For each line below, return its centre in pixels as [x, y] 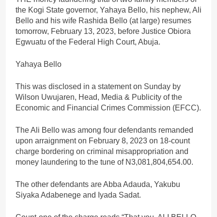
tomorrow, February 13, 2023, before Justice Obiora [103, 31]
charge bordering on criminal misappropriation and [102, 151]
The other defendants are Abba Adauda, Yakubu [98, 184]
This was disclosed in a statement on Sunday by [98, 86]
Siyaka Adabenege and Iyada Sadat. [78, 195]
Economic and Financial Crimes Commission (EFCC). [108, 108]
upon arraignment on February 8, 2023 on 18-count [103, 140]
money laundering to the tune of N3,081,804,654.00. [104, 162]
